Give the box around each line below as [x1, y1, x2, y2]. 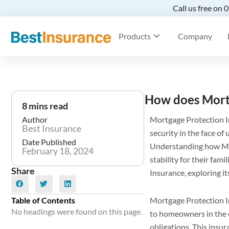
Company [178, 31, 212, 41]
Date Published [22, 137, 76, 147]
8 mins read [22, 100, 68, 111]
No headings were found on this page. [11, 206, 142, 216]
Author [22, 114, 48, 124]
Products [119, 31, 151, 41]
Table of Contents [11, 195, 75, 205]
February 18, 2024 [22, 145, 94, 156]
